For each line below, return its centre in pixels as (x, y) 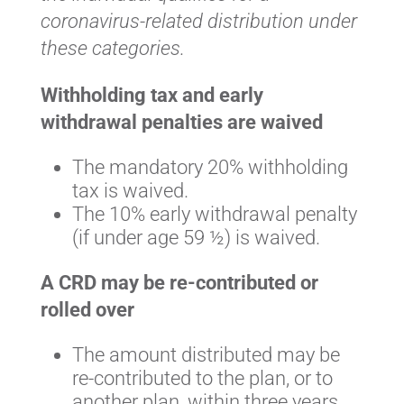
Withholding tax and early (151, 96)
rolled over (87, 310)
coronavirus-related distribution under (198, 22)
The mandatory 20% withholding (210, 168)
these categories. (112, 49)
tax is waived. (130, 191)
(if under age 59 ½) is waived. (196, 238)
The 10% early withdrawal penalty (214, 215)
